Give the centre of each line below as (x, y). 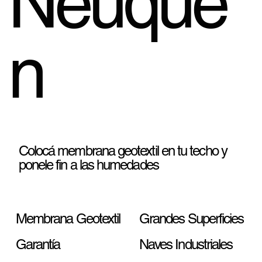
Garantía (38, 244)
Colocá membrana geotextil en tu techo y (123, 151)
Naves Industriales (186, 244)
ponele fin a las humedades (88, 165)
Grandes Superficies (191, 219)
